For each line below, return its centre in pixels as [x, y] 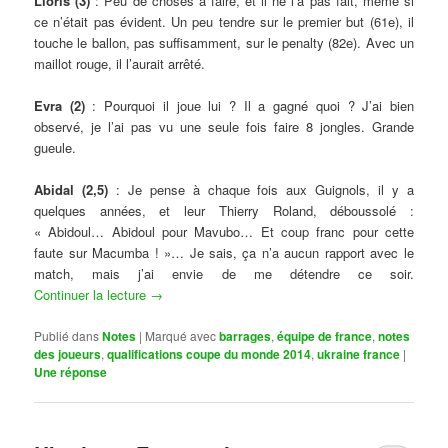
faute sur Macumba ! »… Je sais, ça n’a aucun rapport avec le [224, 253]
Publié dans [67, 335]
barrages [245, 335]
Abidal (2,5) [71, 190]
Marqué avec [181, 335]
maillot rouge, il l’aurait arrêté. [120, 64]
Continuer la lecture [92, 295]
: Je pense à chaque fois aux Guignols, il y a [260, 190]
